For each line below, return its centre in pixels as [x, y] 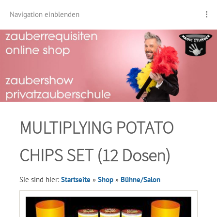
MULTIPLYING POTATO [96, 128]
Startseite [76, 179]
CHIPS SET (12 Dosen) [95, 155]
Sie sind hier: [40, 179]
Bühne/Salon [140, 179]
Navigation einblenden [45, 14]
